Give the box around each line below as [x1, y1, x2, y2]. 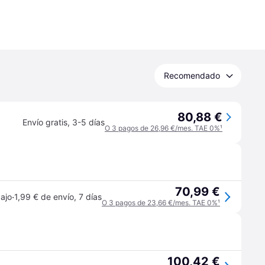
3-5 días [72, 117, 105, 127]
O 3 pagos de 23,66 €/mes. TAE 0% [102, 198, 218, 207]
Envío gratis [22, 117, 67, 127]
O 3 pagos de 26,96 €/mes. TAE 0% [105, 124, 220, 132]
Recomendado [164, 70, 220, 80]
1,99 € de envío [14, 192, 74, 202]
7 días [79, 192, 102, 202]
